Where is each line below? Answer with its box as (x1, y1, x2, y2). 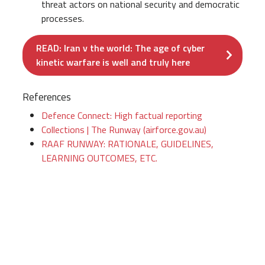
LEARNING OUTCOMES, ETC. (41, 151, 157, 166)
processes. (41, 11, 86, 25)
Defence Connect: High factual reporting (41, 108, 202, 123)
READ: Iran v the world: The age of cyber (36, 41, 205, 56)
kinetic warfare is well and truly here (36, 55, 190, 70)
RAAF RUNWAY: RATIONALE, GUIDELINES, (41, 137, 214, 151)
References (22, 89, 71, 105)
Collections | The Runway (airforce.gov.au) (41, 122, 206, 137)
